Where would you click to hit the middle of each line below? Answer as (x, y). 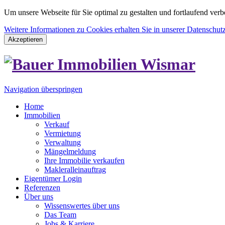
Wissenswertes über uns (82, 205)
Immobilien (42, 115)
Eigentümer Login (53, 178)
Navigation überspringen (43, 89)
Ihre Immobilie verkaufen (84, 160)
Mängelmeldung (70, 151)
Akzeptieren (25, 39)
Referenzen (42, 187)
